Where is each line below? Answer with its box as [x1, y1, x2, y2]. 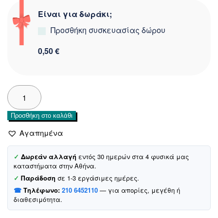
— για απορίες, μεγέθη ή [98, 185, 180, 195]
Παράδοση [21, 173, 55, 183]
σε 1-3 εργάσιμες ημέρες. [55, 173, 139, 183]
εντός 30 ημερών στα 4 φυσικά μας [76, 152, 189, 162]
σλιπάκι [7, 95, 36, 106]
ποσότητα [7, 117, 41, 127]
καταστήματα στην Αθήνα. [14, 161, 96, 171]
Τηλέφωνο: [23, 185, 60, 195]
